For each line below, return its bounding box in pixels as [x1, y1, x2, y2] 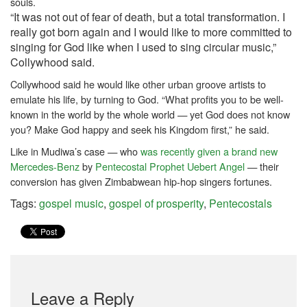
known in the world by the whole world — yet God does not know [10, 107, 290, 121]
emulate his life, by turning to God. [10, 92, 162, 106]
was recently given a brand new [140, 144, 278, 158]
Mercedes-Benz [10, 159, 79, 173]
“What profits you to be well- [162, 92, 284, 106]
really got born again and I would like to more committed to [10, 24, 292, 40]
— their [245, 159, 279, 173]
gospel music [39, 195, 103, 211]
